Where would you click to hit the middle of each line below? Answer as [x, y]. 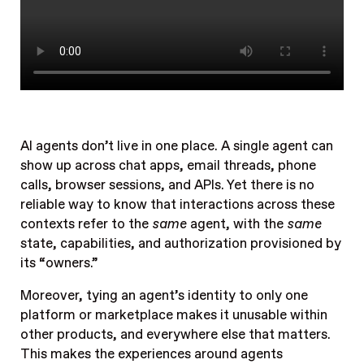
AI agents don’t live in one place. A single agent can [176, 146]
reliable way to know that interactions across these [177, 204]
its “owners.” [60, 263]
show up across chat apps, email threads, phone [168, 165]
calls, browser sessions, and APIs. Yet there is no [167, 185]
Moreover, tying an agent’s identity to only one [164, 296]
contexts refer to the [86, 224]
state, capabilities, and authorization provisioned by [180, 243]
